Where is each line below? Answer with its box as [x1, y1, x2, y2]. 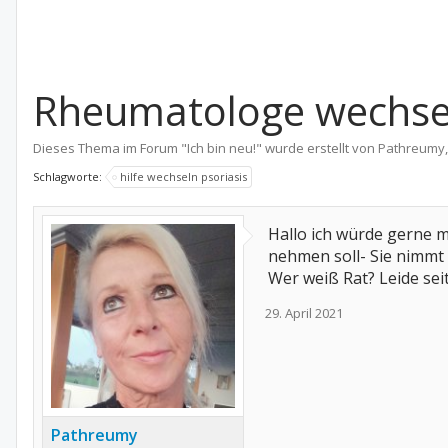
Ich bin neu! [187, 139, 256, 157]
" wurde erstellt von [256, 139, 378, 157]
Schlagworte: [33, 169, 105, 184]
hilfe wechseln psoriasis [120, 169, 247, 184]
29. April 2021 [265, 304, 343, 322]
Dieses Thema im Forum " [33, 139, 187, 157]
